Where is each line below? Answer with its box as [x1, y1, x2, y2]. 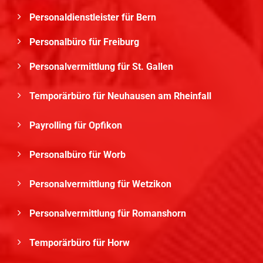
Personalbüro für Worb [29, 149, 128, 161]
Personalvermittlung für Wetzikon [29, 178, 174, 190]
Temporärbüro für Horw [29, 237, 132, 249]
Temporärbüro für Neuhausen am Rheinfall [29, 90, 214, 102]
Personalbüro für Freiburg [29, 36, 139, 48]
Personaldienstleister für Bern [29, 12, 156, 23]
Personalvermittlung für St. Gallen [29, 61, 176, 73]
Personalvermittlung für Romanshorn [29, 208, 188, 220]
